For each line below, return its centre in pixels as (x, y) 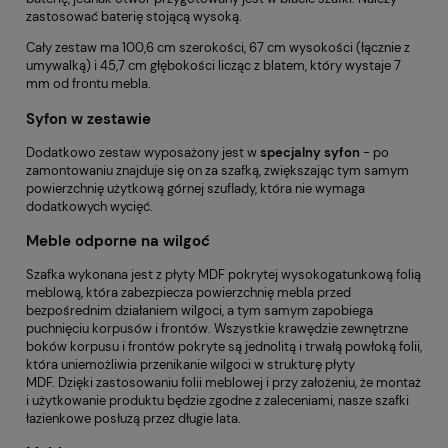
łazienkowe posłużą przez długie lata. (133, 419)
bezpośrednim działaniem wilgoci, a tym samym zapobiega (199, 311)
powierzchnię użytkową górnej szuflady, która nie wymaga (195, 188)
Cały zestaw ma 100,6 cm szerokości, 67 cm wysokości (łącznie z (218, 48)
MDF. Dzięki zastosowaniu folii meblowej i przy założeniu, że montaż (223, 383)
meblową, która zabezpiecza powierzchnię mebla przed (188, 293)
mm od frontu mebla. (88, 84)
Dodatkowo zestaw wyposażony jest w (143, 152)
